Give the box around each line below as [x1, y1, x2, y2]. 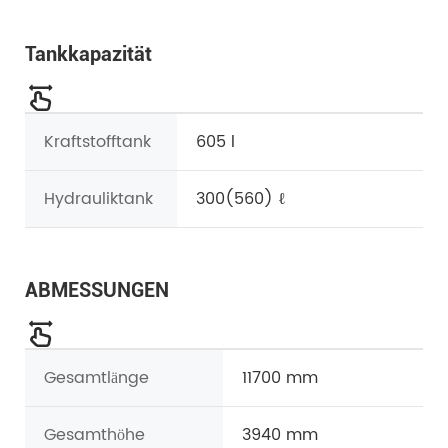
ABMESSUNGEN [25, 278, 169, 303]
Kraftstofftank [44, 129, 151, 156]
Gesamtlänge [44, 365, 149, 392]
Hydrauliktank [44, 186, 153, 213]
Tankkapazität [25, 42, 152, 67]
